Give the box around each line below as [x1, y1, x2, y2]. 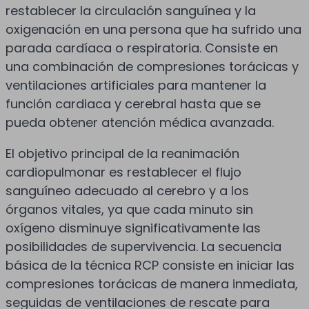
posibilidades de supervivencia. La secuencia [6, 237, 281, 255]
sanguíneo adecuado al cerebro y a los [6, 181, 249, 199]
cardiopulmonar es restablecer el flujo [6, 163, 241, 181]
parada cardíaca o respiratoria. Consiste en [6, 39, 278, 57]
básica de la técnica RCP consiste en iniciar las [6, 256, 295, 274]
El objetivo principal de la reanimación [6, 144, 239, 162]
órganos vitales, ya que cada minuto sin [6, 200, 253, 218]
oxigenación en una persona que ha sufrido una [6, 20, 301, 38]
